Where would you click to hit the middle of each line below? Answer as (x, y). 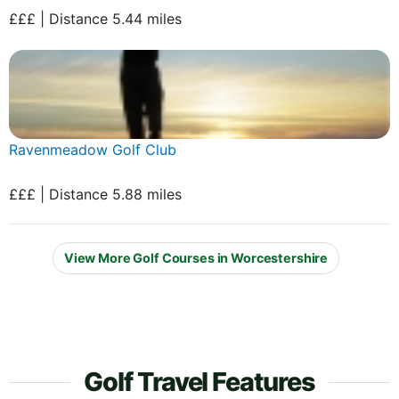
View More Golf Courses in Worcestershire (196, 258)
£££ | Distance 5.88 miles (95, 194)
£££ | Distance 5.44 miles (95, 18)
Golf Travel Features (199, 381)
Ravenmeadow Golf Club (93, 149)
